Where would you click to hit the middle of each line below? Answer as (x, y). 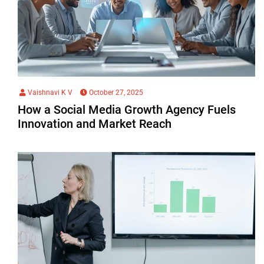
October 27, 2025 (115, 92)
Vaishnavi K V (49, 92)
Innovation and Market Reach (95, 123)
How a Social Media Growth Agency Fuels (127, 109)
